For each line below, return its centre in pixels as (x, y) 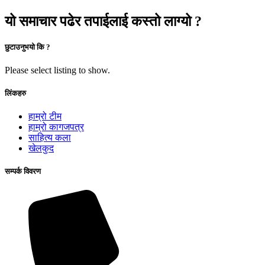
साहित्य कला (50, 138)
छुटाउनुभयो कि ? (28, 47)
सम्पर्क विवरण (23, 172)
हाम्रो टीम (45, 117)
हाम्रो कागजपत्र (56, 127)
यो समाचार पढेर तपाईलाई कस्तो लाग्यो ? (103, 21)
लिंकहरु (15, 93)
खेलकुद (41, 148)
